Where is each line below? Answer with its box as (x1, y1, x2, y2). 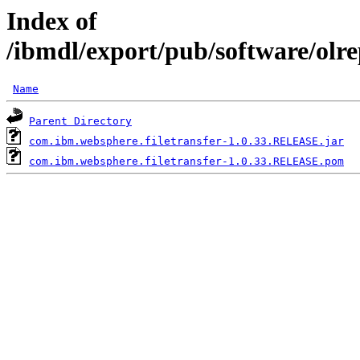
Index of (6, 6, 97, 35)
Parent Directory (29, 115, 132, 128)
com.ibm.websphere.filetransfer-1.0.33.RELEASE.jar (29, 135, 344, 148)
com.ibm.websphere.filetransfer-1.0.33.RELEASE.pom (29, 155, 344, 168)
